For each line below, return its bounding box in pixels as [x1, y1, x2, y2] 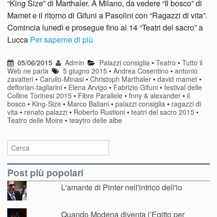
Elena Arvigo [68, 82, 107, 92]
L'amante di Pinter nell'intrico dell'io [61, 181, 183, 193]
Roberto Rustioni [74, 107, 125, 117]
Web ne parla [7, 65, 48, 76]
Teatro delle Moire [7, 115, 63, 125]
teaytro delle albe [69, 115, 122, 125]
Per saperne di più [30, 33, 93, 45]
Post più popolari [7, 165, 83, 179]
